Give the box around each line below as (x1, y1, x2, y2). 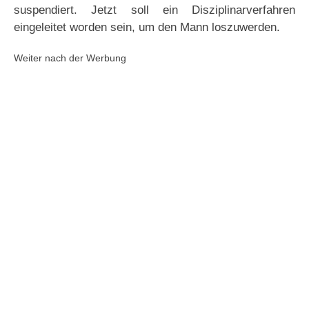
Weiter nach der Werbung (14, 52, 126, 64)
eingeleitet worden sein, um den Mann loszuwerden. (14, 21, 280, 34)
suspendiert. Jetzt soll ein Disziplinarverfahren (14, 3, 295, 17)
